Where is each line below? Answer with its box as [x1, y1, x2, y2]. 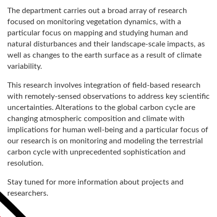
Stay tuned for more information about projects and [7, 178, 184, 186]
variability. [7, 62, 46, 70]
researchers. [7, 189, 48, 197]
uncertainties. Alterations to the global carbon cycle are [7, 103, 195, 111]
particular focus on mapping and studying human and [7, 29, 188, 37]
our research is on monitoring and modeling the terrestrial [7, 137, 203, 145]
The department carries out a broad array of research [7, 6, 187, 15]
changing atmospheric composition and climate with [7, 114, 185, 123]
